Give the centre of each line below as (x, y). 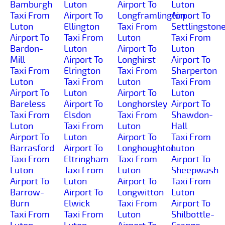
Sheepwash (195, 170)
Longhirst (137, 60)
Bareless (28, 104)
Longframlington (151, 15)
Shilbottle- (193, 214)
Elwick (77, 203)
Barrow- (27, 192)
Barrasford (32, 148)
